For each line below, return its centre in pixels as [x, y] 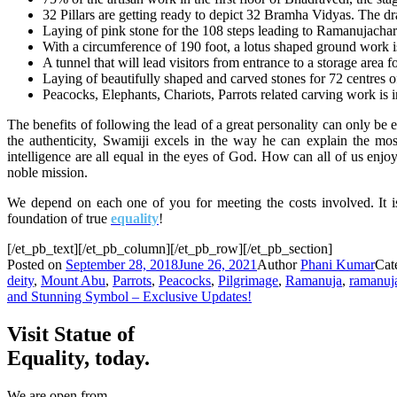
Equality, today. [78, 358]
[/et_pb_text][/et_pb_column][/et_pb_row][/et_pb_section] [170, 248]
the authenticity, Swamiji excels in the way [135, 140]
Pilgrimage [248, 280]
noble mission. [47, 172]
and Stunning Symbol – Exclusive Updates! [129, 296]
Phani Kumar [338, 264]
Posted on [36, 264]
